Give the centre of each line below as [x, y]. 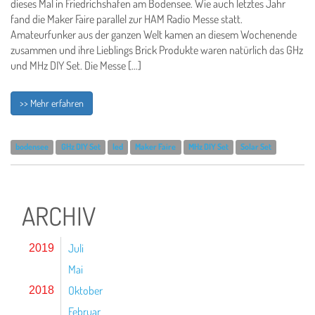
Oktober [85, 290]
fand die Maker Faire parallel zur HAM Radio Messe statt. [127, 19]
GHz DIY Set [81, 147]
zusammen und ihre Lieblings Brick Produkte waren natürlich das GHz [157, 50]
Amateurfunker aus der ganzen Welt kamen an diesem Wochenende [154, 34]
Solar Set [256, 147]
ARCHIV [59, 216]
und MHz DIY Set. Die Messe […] [76, 65]
